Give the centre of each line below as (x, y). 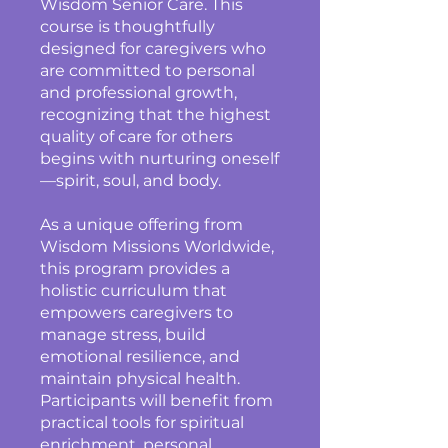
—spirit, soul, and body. (130, 180)
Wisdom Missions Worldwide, (157, 246)
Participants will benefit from (156, 400)
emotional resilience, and (140, 356)
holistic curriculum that (133, 290)
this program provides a (135, 268)
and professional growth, (138, 92)
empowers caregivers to (136, 312)
